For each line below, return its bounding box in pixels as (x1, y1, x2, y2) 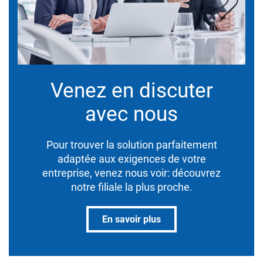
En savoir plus (102, 213, 161, 225)
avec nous (85, 102, 178, 126)
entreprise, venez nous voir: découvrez (42, 166, 221, 179)
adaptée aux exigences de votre (57, 152, 206, 165)
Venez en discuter (50, 78, 213, 103)
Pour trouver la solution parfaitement (46, 138, 217, 151)
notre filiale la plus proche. (70, 180, 193, 193)
